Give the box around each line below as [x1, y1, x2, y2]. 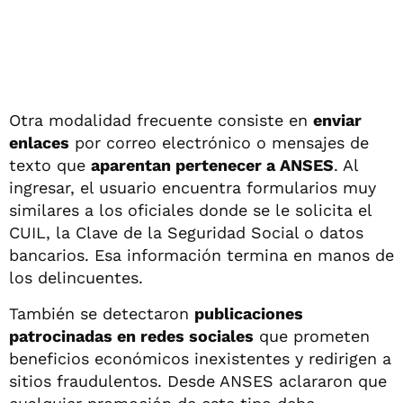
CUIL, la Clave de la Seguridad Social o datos [9, 222, 363, 242]
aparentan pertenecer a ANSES [91, 155, 334, 175]
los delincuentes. [9, 267, 143, 287]
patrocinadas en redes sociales [9, 326, 254, 345]
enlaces [9, 132, 69, 152]
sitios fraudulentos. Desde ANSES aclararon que [9, 371, 387, 390]
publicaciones [194, 303, 303, 323]
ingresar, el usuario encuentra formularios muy [9, 177, 376, 197]
